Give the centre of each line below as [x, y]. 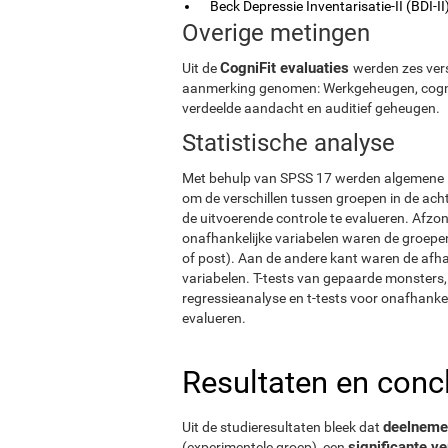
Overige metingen [276, 32]
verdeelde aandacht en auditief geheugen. [311, 107]
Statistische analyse [288, 142]
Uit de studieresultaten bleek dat [282, 426]
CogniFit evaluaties [286, 67]
